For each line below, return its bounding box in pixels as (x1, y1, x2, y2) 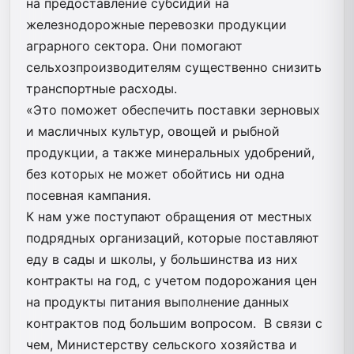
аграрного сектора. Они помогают (26, 37, 243, 54)
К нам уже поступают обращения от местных (26, 208, 312, 224)
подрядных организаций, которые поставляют (26, 229, 319, 246)
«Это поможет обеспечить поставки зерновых (26, 101, 320, 118)
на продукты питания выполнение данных (26, 293, 289, 310)
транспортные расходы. (26, 80, 177, 96)
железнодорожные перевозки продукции (26, 16, 287, 32)
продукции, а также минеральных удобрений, (26, 144, 314, 160)
